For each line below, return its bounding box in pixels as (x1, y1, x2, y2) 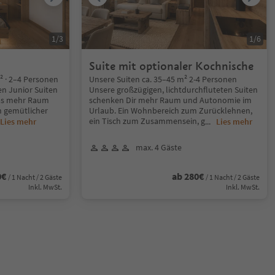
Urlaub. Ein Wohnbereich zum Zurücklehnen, (89, 105, 253, 116)
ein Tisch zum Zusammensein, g (89, 115, 206, 126)
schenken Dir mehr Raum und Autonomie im (89, 95, 252, 106)
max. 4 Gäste (136, 142, 182, 153)
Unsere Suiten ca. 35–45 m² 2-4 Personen (89, 74, 238, 85)
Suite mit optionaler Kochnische (89, 59, 254, 73)
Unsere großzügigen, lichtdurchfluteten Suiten (89, 84, 258, 95)
